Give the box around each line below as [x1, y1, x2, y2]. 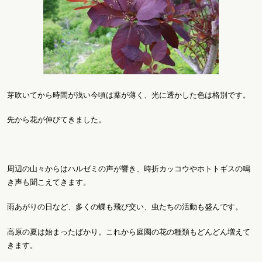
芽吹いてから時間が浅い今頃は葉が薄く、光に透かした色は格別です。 [7, 90, 250, 99]
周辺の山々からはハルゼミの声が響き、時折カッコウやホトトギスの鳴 [7, 164, 250, 174]
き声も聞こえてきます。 [7, 178, 91, 187]
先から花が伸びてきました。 [7, 115, 106, 124]
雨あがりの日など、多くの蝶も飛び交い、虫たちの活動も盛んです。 [7, 202, 243, 212]
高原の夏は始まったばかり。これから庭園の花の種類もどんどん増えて [7, 227, 250, 236]
